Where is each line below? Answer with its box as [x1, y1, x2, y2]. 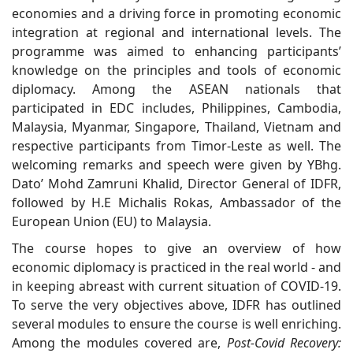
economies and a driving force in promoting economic [12, 4, 341, 22]
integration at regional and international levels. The [12, 23, 341, 41]
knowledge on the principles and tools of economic [12, 61, 341, 79]
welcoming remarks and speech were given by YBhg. [12, 155, 341, 173]
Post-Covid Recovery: [226, 333, 342, 351]
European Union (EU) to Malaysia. [12, 212, 211, 230]
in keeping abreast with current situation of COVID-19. [12, 277, 341, 295]
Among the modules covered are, [12, 333, 227, 351]
